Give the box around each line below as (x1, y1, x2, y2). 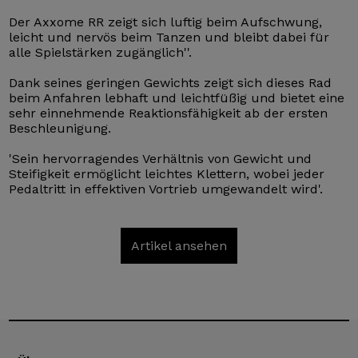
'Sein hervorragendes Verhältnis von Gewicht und (9, 150, 312, 166)
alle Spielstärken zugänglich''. (9, 44, 193, 60)
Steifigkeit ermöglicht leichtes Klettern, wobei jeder (9, 165, 325, 181)
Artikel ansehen (131, 237, 227, 253)
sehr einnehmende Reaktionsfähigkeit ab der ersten (9, 105, 328, 121)
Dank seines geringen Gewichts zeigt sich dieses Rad (9, 74, 332, 90)
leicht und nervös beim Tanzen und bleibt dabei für (9, 29, 330, 45)
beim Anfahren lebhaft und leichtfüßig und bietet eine (9, 89, 345, 105)
